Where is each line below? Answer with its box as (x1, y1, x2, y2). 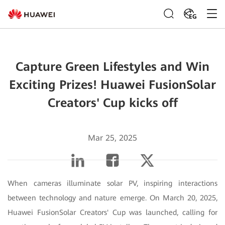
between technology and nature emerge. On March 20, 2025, (8, 193, 217, 202)
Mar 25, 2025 (88, 133, 137, 143)
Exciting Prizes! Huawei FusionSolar (9, 78, 216, 92)
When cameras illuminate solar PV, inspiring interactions (8, 178, 217, 188)
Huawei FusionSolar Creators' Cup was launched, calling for (8, 207, 217, 217)
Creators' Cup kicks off (47, 96, 178, 110)
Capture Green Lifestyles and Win (16, 60, 209, 74)
